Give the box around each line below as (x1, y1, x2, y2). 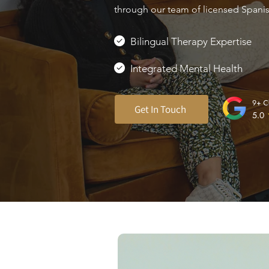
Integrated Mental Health (130, 62, 243, 74)
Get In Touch (134, 102, 186, 116)
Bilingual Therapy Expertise (130, 35, 252, 47)
